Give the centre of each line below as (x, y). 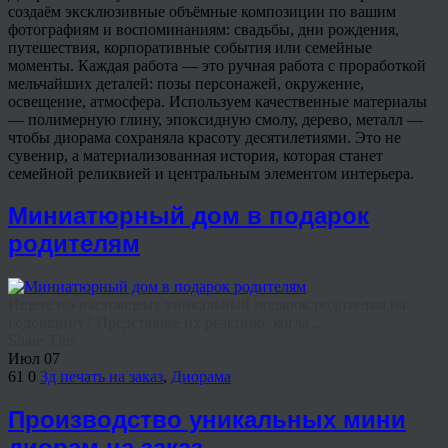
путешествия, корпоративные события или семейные (190, 47)
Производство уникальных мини (207, 420)
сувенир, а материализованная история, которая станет (195, 155)
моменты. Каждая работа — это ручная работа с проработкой (217, 65)
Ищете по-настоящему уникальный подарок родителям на (207, 305)
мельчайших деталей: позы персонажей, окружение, (186, 83)
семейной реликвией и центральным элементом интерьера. (211, 173)
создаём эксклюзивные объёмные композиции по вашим (202, 11)
